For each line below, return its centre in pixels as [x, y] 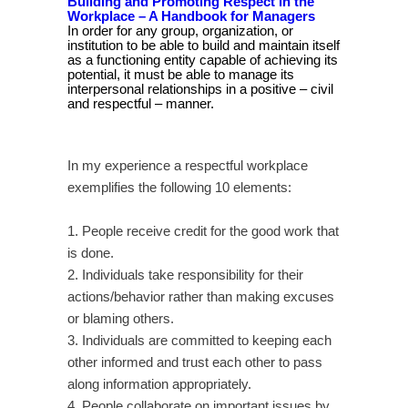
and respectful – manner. [141, 103]
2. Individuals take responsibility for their [185, 275]
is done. [91, 253]
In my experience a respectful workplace [188, 165]
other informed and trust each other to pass [195, 362]
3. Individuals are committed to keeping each [199, 340]
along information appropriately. [159, 384]
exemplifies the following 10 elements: [179, 187]
